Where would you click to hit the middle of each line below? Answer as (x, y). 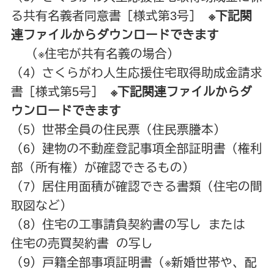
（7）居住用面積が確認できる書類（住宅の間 (136, 186)
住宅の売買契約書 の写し (82, 243)
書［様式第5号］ (61, 91)
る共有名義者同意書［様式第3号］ (109, 16)
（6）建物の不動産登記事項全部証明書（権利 (136, 148)
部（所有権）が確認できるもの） (102, 167)
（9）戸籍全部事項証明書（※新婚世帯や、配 (134, 262)
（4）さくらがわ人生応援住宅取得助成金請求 (136, 72)
